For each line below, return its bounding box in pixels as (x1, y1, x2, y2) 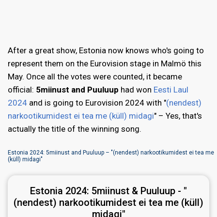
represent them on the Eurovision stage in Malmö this (8, 58, 201, 68)
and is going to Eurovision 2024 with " (27, 97, 166, 108)
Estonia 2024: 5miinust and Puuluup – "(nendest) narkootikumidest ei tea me (8, 149, 214, 156)
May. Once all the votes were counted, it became (8, 71, 182, 81)
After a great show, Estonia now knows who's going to (8, 45, 204, 55)
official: (8, 84, 36, 94)
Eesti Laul (154, 84, 188, 94)
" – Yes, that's (154, 110, 202, 121)
